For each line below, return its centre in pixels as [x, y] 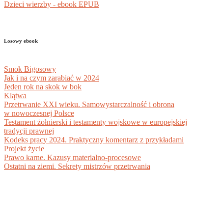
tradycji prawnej [29, 131]
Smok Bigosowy [30, 69]
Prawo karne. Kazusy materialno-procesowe [72, 158]
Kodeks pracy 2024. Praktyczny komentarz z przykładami [94, 140]
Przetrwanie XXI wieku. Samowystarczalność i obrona [89, 105]
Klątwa [15, 96]
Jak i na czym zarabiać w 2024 [52, 78]
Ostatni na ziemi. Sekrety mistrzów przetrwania [77, 166]
